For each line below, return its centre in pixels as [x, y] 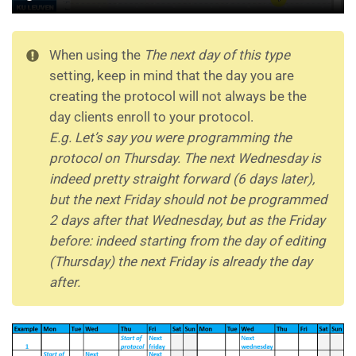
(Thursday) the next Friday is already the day [180, 262]
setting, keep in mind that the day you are [171, 76]
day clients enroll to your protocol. [151, 117]
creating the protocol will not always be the [178, 97]
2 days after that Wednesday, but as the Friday [187, 221]
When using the [96, 55]
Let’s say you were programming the [183, 138]
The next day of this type [217, 55]
